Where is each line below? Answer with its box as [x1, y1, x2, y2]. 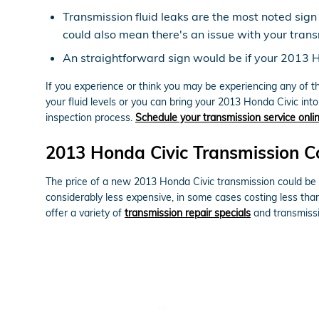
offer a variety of [46, 206, 125, 219]
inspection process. [46, 110, 135, 124]
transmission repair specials [125, 206, 251, 219]
